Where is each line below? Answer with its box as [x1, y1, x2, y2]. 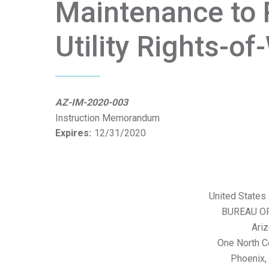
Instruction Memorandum [55, 112, 160, 124]
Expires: [55, 127, 91, 139]
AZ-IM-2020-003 [55, 97, 128, 108]
